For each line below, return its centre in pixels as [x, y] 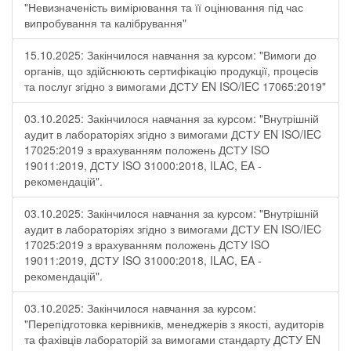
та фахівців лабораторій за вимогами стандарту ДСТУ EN [172, 339]
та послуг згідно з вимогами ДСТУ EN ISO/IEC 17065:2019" [175, 86]
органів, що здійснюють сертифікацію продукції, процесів [171, 71]
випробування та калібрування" [105, 23]
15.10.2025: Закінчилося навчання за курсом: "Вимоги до [170, 55]
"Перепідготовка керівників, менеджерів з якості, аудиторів [174, 324]
